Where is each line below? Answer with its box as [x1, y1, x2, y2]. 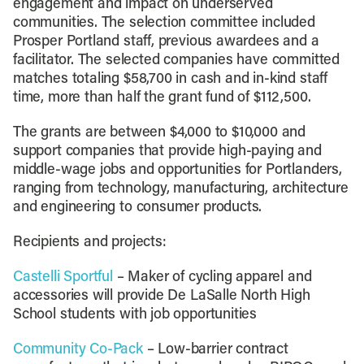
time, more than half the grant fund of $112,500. [12, 90, 311, 106]
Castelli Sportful [12, 270, 113, 285]
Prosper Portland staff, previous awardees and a [12, 34, 319, 50]
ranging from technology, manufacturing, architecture [12, 181, 349, 197]
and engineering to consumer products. [12, 200, 262, 215]
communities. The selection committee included [12, 15, 315, 31]
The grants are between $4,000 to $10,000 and [12, 125, 306, 141]
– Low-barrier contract [142, 342, 288, 357]
